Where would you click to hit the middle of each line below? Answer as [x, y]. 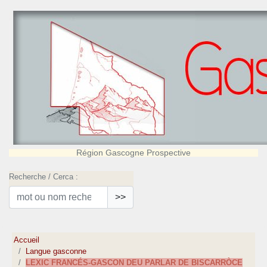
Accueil [27, 240]
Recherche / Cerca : [44, 177]
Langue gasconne [56, 252]
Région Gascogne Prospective [133, 153]
